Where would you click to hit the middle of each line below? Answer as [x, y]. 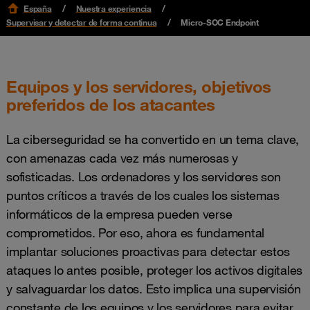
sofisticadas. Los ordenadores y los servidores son [144, 176]
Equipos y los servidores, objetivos [139, 86]
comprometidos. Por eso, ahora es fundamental [135, 232]
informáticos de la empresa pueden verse [119, 214]
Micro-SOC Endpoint [220, 22]
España [38, 8]
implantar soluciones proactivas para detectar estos [148, 251]
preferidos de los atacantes [111, 104]
